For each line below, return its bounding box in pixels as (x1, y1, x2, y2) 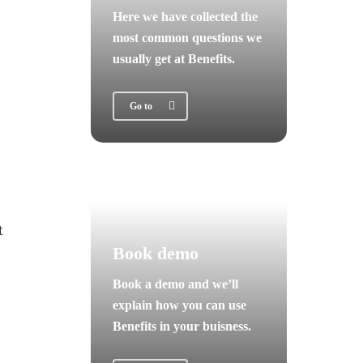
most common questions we (112, 31, 262, 45)
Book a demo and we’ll (112, 277, 238, 292)
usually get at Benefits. (112, 52, 235, 66)
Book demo (112, 243, 199, 264)
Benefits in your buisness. (112, 319, 251, 334)
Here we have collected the (112, 10, 258, 24)
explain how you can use (112, 298, 246, 313)
